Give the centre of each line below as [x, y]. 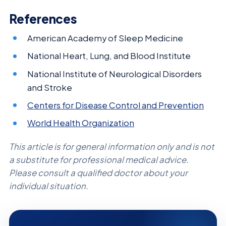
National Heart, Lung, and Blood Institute [109, 56]
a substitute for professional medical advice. [99, 159]
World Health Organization [81, 123]
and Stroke [50, 87]
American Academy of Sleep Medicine [105, 38]
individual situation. [49, 186]
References [43, 18]
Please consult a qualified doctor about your [98, 173]
